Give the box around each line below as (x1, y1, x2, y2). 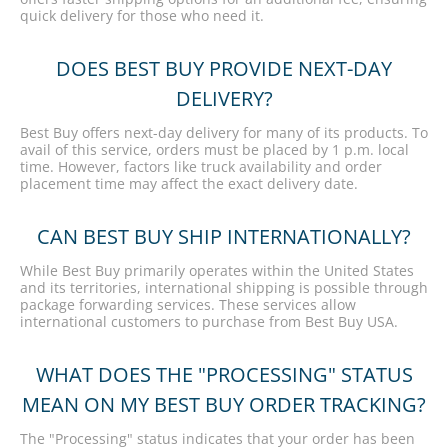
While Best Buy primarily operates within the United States (20, 261, 414, 280)
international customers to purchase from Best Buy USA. (20, 312, 398, 331)
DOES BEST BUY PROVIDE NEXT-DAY (56, 55, 392, 82)
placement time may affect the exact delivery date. (20, 174, 358, 193)
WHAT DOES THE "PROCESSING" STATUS (35, 361, 413, 388)
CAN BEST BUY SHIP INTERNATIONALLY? (37, 223, 411, 250)
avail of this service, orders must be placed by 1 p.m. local (20, 140, 409, 159)
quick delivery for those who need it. (20, 6, 264, 25)
